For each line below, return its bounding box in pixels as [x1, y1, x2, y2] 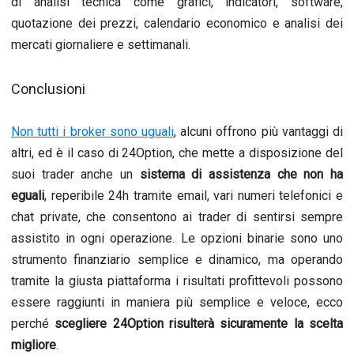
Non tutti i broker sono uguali [11, 124, 174, 139]
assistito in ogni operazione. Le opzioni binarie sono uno [11, 231, 343, 246]
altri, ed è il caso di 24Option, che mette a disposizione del [11, 145, 343, 160]
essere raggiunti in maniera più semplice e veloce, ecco [11, 295, 343, 310]
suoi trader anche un [11, 167, 140, 182]
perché [11, 316, 55, 331]
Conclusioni [11, 81, 85, 97]
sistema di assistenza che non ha [139, 167, 344, 182]
